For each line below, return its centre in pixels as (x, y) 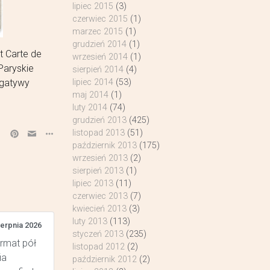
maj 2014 (90, 95)
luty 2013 (89, 221)
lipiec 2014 (93, 82)
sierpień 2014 (98, 70)
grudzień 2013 (99, 120)
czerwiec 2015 (100, 19)
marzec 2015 (97, 32)
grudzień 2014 (99, 44)
